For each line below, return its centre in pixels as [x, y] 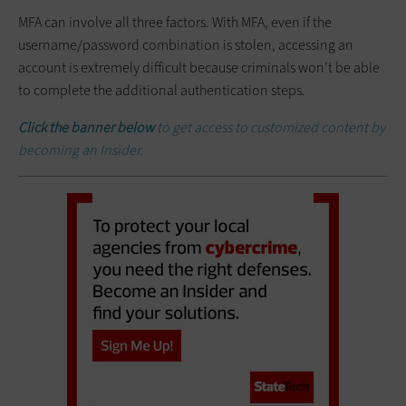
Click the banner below [87, 127]
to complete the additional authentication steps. [162, 90]
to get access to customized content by [271, 127]
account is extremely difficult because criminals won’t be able [199, 67]
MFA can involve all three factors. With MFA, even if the [175, 22]
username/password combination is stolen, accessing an [186, 44]
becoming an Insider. [81, 150]
